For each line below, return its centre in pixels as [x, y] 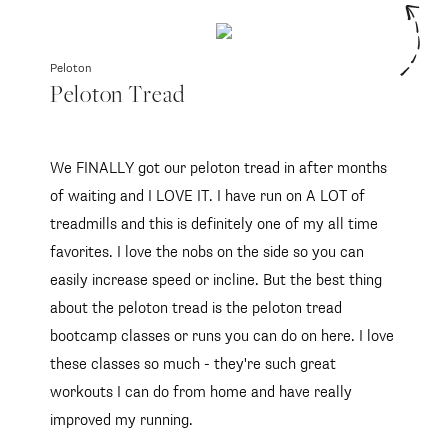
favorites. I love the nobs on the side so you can [207, 252]
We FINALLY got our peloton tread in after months [218, 168]
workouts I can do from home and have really [201, 392]
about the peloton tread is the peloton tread [196, 308]
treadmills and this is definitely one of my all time [214, 224]
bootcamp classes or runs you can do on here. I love [222, 336]
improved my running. [121, 420]
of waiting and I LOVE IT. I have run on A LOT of [207, 196]
